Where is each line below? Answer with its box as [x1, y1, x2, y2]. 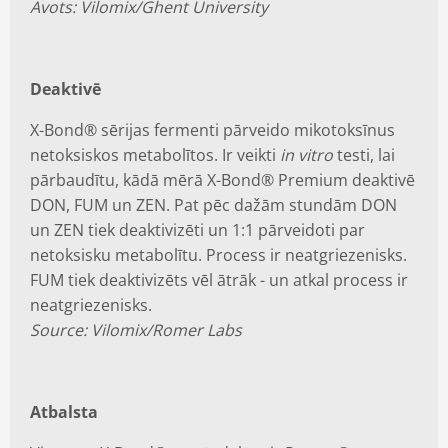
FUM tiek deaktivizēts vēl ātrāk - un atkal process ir [30, 269, 408, 291]
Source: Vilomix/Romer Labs [30, 319, 242, 341]
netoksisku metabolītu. [30, 244, 202, 266]
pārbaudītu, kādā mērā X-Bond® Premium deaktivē [30, 169, 415, 191]
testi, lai [333, 144, 395, 166]
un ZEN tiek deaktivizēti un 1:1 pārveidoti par [30, 219, 365, 241]
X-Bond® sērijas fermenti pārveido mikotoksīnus [30, 119, 395, 141]
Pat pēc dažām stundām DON [174, 194, 397, 216]
